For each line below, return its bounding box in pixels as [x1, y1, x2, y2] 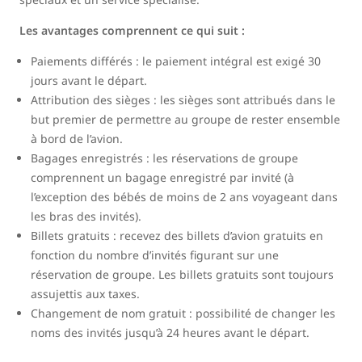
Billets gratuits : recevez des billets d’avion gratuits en [31, 228, 323, 244]
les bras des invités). [31, 208, 141, 225]
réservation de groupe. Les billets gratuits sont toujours [31, 267, 334, 283]
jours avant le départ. [31, 73, 147, 89]
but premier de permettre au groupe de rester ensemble [31, 112, 340, 128]
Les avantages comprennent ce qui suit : [19, 23, 245, 39]
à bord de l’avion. [31, 131, 123, 147]
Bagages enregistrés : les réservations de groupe [31, 150, 298, 166]
